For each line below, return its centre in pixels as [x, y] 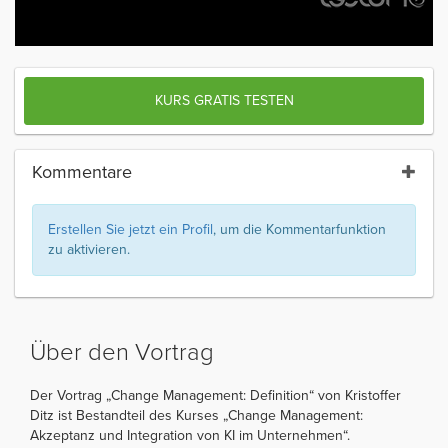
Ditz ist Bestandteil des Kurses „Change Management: [196, 416]
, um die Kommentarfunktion [299, 230]
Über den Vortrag [122, 353]
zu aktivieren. [89, 250]
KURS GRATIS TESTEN [224, 101]
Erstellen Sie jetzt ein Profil [130, 230]
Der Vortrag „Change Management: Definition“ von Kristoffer [215, 396]
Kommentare [82, 172]
